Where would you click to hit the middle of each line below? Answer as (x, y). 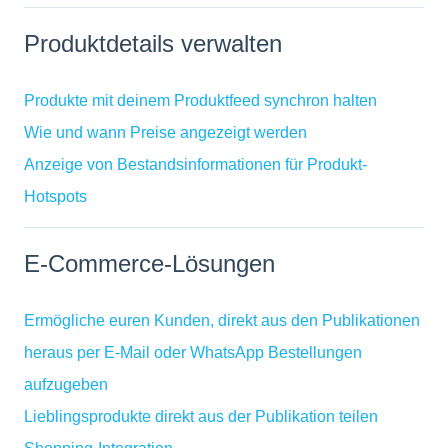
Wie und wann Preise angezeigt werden (165, 132)
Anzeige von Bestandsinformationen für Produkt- (195, 164)
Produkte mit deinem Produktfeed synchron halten (200, 100)
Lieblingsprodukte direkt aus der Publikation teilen (201, 416)
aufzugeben (66, 384)
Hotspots (55, 196)
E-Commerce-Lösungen (149, 264)
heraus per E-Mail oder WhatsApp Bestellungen (193, 352)
